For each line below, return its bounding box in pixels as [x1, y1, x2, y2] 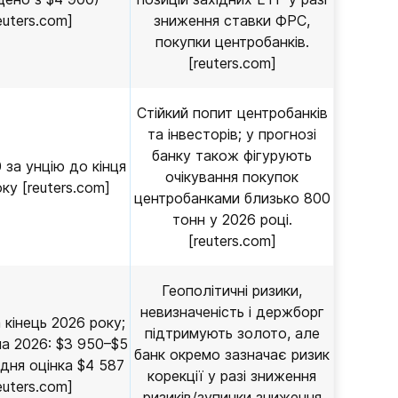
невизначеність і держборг [139, 303, 324, 321]
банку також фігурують [152, 147, 312, 164]
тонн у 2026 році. [171, 211, 292, 228]
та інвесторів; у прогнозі [147, 125, 316, 143]
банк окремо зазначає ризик [134, 346, 330, 363]
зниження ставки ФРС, [154, 12, 310, 29]
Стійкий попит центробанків [136, 104, 328, 122]
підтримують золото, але [144, 324, 320, 342]
